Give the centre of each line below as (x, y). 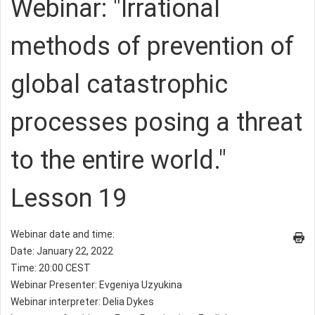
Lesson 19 (69, 198)
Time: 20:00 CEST (51, 268)
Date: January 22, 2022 (62, 251)
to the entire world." (118, 160)
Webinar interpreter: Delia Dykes (82, 302)
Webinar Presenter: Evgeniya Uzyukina (96, 285)
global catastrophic (119, 84)
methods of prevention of (152, 46)
